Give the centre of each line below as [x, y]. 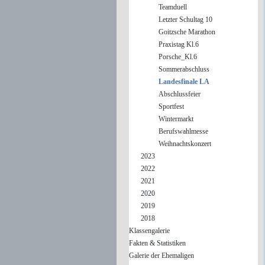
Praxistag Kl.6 [178, 44]
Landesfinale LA [184, 82]
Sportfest [171, 106]
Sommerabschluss [184, 69]
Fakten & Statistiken [157, 243]
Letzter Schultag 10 [185, 20]
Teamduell [172, 7]
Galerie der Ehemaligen [161, 256]
